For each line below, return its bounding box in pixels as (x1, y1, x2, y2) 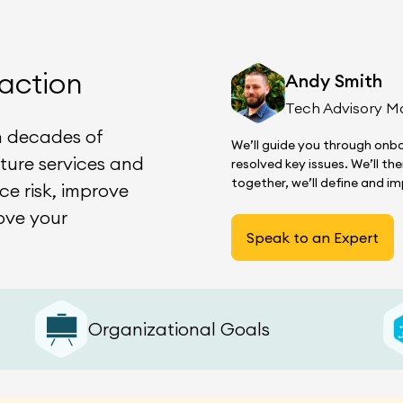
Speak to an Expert (246, 228, 379, 246)
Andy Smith (285, 69, 382, 93)
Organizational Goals (88, 317, 271, 340)
